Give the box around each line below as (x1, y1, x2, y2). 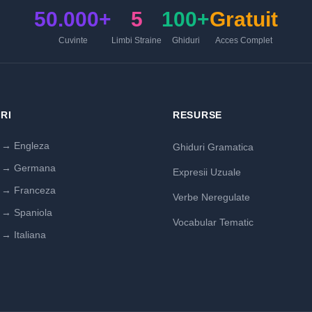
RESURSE (173, 109, 222, 120)
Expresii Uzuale (173, 166, 241, 178)
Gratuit (210, 8, 278, 31)
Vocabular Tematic (173, 217, 253, 228)
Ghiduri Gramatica (173, 141, 253, 153)
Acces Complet (215, 36, 272, 45)
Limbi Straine (111, 36, 162, 45)
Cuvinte (58, 36, 88, 45)
